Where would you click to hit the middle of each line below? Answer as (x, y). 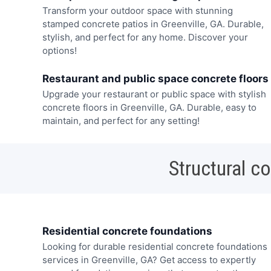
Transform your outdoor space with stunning (137, 10)
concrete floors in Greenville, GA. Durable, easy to (149, 108)
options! (59, 50)
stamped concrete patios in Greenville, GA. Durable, (153, 24)
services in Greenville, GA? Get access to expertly (149, 260)
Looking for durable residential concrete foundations (155, 247)
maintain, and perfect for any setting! (121, 121)
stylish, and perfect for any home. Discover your (145, 37)
